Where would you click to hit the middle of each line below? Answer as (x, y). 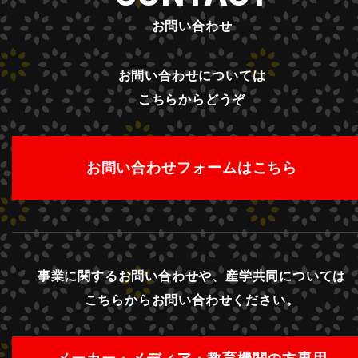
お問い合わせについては (192, 76)
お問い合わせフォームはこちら (192, 168)
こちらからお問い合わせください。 (192, 300)
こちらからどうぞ (192, 100)
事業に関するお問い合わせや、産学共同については (192, 276)
